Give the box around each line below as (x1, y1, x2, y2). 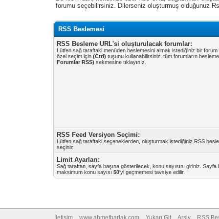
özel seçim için (57, 53, 93, 59)
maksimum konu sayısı (57, 169, 114, 175)
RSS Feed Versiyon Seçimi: (57, 131, 140, 138)
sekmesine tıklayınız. (94, 59, 147, 65)
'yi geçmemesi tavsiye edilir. (119, 169, 185, 175)
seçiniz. (57, 144, 75, 150)
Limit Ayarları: (57, 156, 100, 163)
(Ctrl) (93, 53, 107, 59)
